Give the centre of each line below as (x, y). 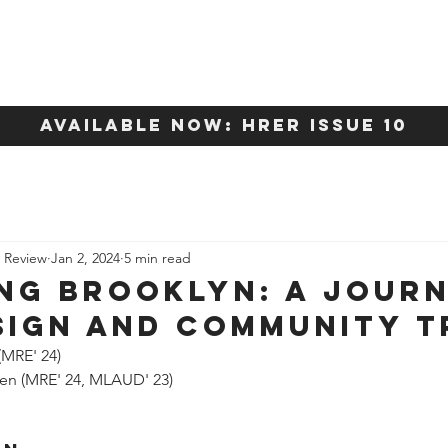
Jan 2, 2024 (85, 257)
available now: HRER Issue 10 (224, 125)
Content (332, 54)
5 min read (157, 257)
